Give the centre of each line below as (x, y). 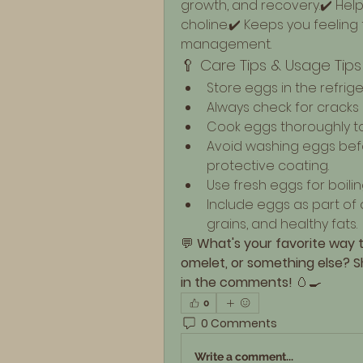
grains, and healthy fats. (282, 224)
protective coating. (268, 166)
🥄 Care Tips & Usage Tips (271, 65)
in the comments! (237, 282)
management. (226, 44)
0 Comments (239, 323)
